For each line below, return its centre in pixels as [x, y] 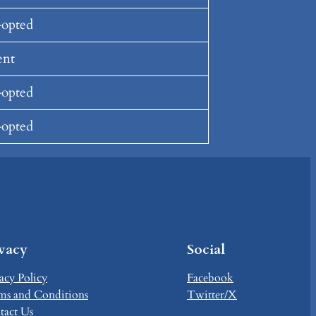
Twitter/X [212, 295]
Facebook [210, 278]
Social [206, 250]
